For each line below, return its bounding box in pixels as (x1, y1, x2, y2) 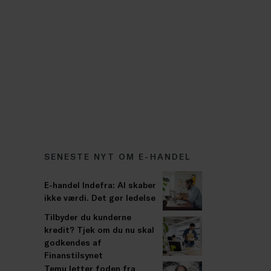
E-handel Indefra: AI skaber (44, 179, 156, 190)
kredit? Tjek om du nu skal (44, 224, 154, 235)
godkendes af (44, 237, 102, 248)
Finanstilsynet (44, 250, 103, 261)
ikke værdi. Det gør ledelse (44, 192, 155, 203)
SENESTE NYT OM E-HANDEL (44, 151, 191, 162)
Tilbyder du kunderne (44, 212, 131, 223)
